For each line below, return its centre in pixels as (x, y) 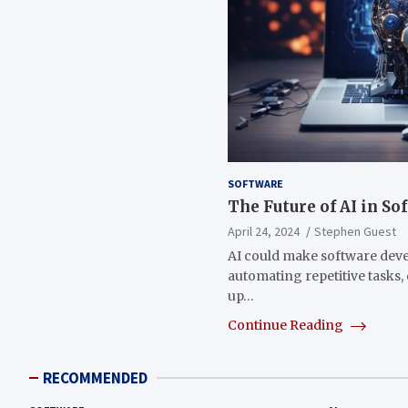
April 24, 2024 (264, 231)
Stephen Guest (356, 231)
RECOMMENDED (95, 377)
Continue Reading (287, 325)
